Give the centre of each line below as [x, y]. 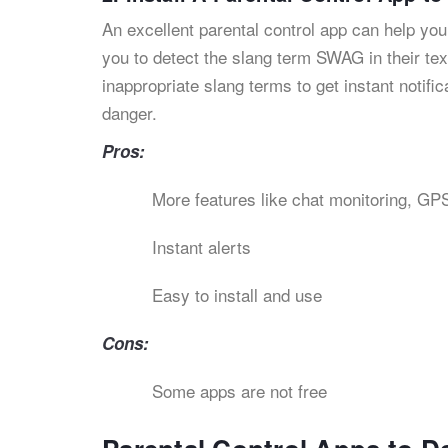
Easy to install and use [237, 294]
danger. [129, 112]
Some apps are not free [239, 390]
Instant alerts [201, 246]
